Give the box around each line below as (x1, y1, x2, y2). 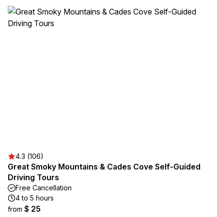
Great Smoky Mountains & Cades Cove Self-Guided (8, 162, 201, 171)
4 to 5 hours (15, 194, 54, 202)
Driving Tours (8, 172, 59, 182)
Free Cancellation (15, 184, 72, 192)
